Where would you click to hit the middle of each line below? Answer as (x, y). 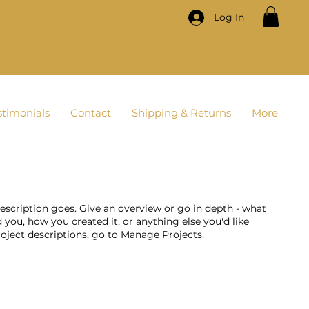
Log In (229, 17)
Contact (91, 113)
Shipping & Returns (181, 113)
